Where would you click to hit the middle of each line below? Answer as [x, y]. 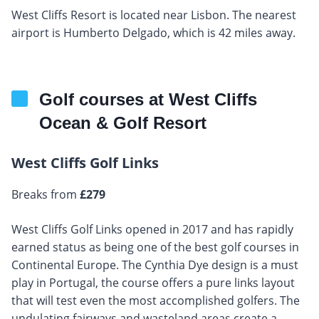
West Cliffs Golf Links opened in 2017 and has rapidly [152, 229]
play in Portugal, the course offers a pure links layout [153, 282]
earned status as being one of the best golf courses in [155, 247]
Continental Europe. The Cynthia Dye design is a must [155, 265]
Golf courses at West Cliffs [148, 99]
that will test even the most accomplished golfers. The [156, 300]
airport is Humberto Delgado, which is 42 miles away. [153, 32]
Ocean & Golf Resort [123, 122]
